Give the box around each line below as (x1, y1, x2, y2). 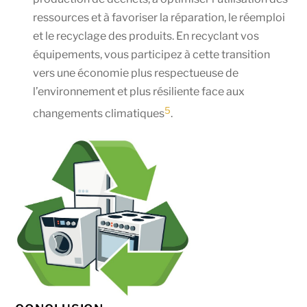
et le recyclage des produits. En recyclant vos (33, 29, 259, 43)
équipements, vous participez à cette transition (33, 48, 270, 62)
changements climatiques (33, 107, 164, 121)
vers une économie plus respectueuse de (33, 66, 238, 80)
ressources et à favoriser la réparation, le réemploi (33, 11, 285, 25)
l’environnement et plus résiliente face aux (33, 85, 245, 99)
